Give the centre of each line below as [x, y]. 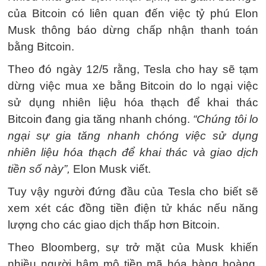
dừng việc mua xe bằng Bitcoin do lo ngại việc [133, 86]
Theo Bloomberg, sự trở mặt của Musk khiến [133, 247]
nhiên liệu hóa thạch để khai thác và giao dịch [133, 152]
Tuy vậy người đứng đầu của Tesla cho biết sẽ [133, 191]
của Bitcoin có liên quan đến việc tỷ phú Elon [133, 13]
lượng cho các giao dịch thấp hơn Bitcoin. [114, 225]
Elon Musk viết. [110, 169]
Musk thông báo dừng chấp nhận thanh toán [133, 30]
